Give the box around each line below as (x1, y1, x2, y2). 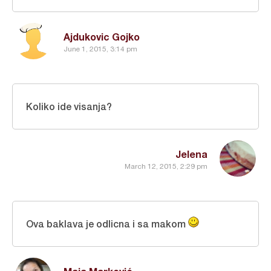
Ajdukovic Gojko (64, 31, 140, 43)
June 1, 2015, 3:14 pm (64, 44, 137, 53)
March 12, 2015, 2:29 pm (125, 162, 207, 171)
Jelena (175, 148, 207, 160)
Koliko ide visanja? (26, 100, 112, 113)
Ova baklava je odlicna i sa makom (26, 218, 188, 230)
